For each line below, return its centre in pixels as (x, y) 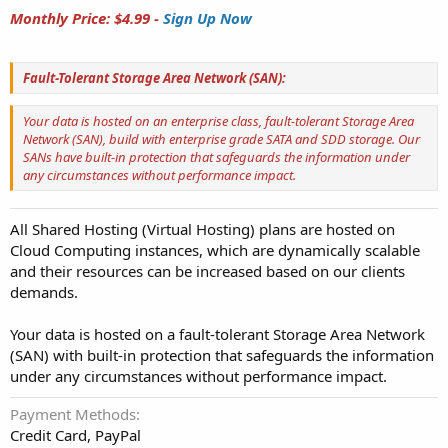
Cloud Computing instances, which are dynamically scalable (215, 250)
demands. (44, 292)
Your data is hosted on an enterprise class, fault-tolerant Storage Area (218, 120)
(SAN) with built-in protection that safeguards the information (222, 355)
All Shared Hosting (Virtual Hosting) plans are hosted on (202, 229)
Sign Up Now (207, 18)
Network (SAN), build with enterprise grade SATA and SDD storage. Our (221, 138)
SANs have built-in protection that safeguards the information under (216, 156)
